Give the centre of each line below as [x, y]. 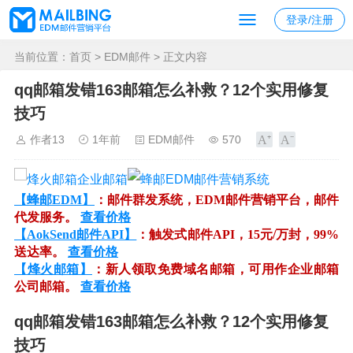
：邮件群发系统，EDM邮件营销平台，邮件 [217, 200]
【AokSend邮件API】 [76, 234]
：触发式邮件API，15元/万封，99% [238, 234]
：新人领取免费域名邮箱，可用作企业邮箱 [216, 269]
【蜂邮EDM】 [54, 200]
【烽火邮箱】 [53, 269]
